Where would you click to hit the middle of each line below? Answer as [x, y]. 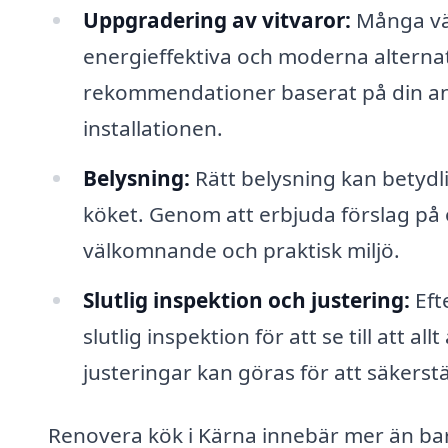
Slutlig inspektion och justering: [246, 299]
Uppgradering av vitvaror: [216, 19]
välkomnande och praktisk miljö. [241, 249]
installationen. [152, 127]
